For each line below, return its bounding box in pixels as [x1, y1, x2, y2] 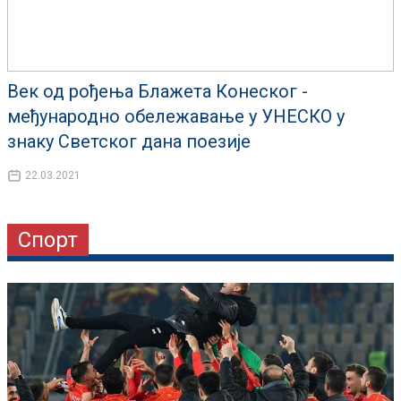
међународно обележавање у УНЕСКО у [7, 106, 345, 128]
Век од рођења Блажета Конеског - [7, 81, 308, 103]
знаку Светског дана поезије [7, 131, 251, 153]
